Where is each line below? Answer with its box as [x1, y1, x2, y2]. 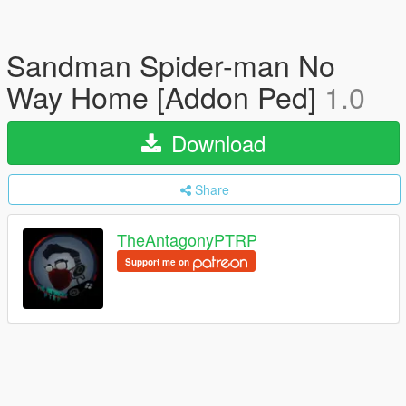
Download [165, 127, 266, 159]
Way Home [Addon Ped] [6, 75, 324, 117]
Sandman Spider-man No [6, 43, 335, 85]
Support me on [125, 256, 192, 269]
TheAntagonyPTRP [117, 227, 257, 252]
